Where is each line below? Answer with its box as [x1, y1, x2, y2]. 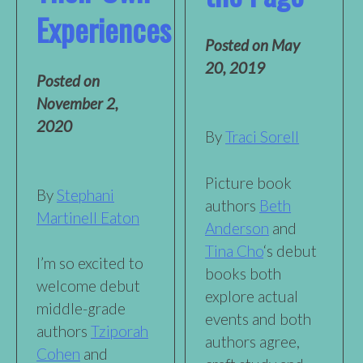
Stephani [57, 185, 114, 204]
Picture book [205, 173, 293, 192]
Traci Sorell [225, 127, 300, 147]
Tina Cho [205, 241, 264, 260]
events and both [205, 309, 312, 328]
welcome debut [36, 276, 140, 296]
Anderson [205, 218, 270, 237]
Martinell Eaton [36, 207, 139, 227]
